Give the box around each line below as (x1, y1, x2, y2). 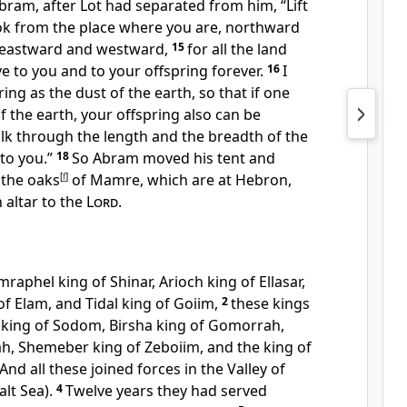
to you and (14, 61, 91, 81)
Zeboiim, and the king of (144, 337, 312, 357)
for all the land (187, 39, 287, 59)
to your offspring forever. (91, 61, 263, 81)
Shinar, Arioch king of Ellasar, (110, 272, 305, 292)
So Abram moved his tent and (72, 148, 275, 168)
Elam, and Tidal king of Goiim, (15, 293, 218, 313)
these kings (231, 293, 310, 313)
